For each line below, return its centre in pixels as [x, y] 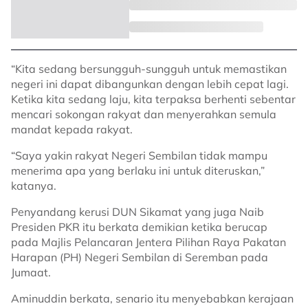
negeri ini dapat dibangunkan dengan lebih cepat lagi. [150, 84]
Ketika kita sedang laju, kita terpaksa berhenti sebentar [153, 99]
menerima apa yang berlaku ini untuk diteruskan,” [138, 170]
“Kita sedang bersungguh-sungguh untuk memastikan [149, 69]
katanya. [34, 186]
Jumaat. [31, 272]
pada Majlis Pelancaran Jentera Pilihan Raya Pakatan [148, 242]
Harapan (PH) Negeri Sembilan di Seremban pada [140, 257]
